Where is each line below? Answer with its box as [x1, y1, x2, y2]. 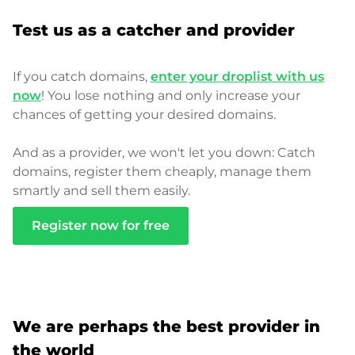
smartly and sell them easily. [13, 183, 190, 198]
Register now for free [32, 218, 170, 233]
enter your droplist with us [151, 69, 324, 84]
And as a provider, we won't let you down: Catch [13, 145, 315, 160]
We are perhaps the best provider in [13, 317, 320, 336]
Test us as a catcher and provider [13, 21, 295, 40]
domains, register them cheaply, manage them [13, 164, 311, 179]
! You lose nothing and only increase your [41, 88, 300, 103]
